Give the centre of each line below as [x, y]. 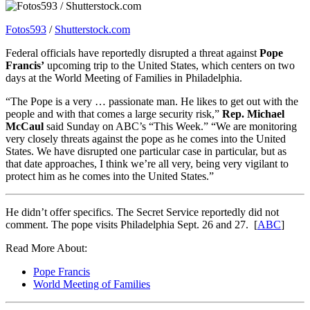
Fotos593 [26, 29]
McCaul [25, 126]
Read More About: [46, 248]
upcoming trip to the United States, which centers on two [170, 65]
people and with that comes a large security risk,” [114, 113]
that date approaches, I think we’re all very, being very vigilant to [147, 163]
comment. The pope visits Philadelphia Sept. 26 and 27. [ [131, 224]
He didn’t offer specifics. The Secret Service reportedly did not [142, 212]
